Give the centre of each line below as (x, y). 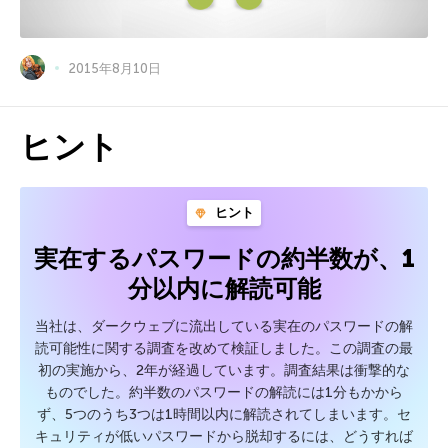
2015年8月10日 (115, 68)
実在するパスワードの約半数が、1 (224, 259)
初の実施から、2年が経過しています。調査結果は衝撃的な (224, 371)
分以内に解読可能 (224, 289)
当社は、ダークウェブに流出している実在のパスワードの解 (224, 327)
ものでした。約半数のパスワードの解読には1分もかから (224, 393)
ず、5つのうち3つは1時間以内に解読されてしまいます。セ (224, 415)
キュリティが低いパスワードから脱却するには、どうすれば (224, 437)
